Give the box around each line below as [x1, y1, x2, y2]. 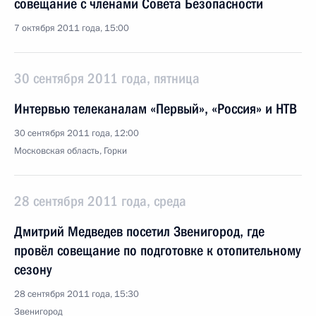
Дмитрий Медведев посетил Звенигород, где [14, 223, 265, 240]
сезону [14, 261, 51, 278]
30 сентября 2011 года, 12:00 [14, 127, 139, 140]
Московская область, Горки [14, 145, 127, 157]
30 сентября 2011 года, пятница [14, 70, 200, 87]
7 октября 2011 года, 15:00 [14, 22, 129, 35]
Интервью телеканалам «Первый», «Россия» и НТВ [14, 100, 297, 117]
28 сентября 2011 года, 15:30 [14, 288, 139, 300]
